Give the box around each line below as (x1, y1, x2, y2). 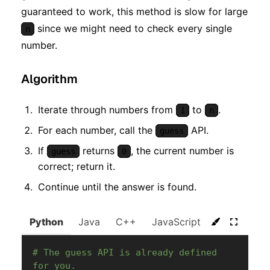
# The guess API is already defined (33, 246, 217, 258)
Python (29, 215, 63, 228)
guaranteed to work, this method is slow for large (21, 5, 248, 17)
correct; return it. (38, 160, 115, 172)
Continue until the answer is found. (38, 180, 196, 193)
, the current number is (131, 144, 234, 157)
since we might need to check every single (34, 22, 232, 34)
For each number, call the (38, 124, 155, 136)
